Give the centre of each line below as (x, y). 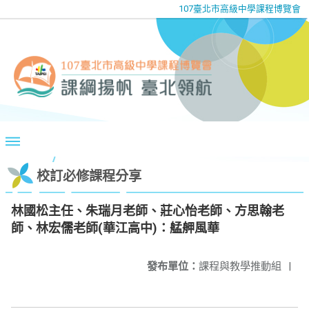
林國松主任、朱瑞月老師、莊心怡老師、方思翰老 (148, 211)
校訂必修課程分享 (89, 176)
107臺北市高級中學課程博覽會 (240, 9)
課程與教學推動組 (240, 266)
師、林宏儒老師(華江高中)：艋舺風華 (115, 228)
